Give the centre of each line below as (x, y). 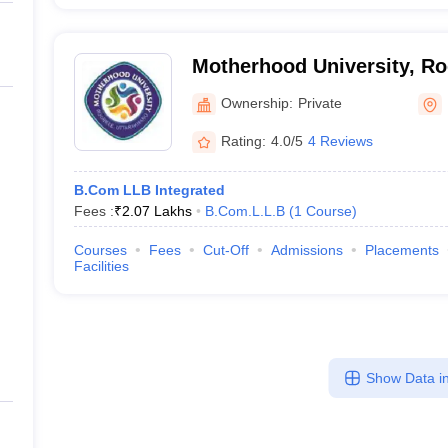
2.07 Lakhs (156, 211)
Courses (100, 250)
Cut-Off (225, 250)
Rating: (243, 140)
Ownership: (256, 102)
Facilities (101, 266)
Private (319, 102)
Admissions (306, 250)
